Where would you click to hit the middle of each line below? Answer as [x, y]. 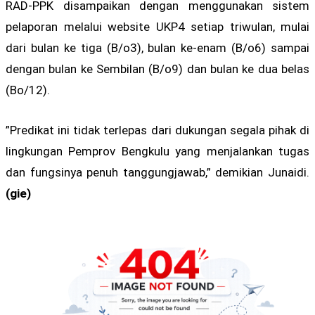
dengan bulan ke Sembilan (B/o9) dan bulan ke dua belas [157, 69]
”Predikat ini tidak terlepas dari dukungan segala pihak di [157, 130]
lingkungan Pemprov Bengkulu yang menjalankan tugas [157, 152]
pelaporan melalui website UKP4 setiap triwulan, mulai [157, 26]
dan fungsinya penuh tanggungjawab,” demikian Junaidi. [157, 173]
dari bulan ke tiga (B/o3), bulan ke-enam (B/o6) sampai [157, 47]
